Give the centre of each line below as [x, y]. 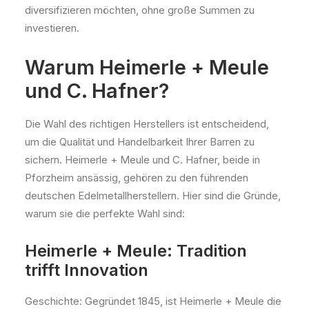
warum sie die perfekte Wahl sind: [105, 213]
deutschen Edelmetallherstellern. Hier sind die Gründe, [153, 196]
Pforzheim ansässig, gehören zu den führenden [137, 178]
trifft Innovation [87, 270]
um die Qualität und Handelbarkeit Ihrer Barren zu [140, 142]
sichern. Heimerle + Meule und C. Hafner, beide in [142, 160]
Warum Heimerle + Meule [147, 67]
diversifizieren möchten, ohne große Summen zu [140, 10]
